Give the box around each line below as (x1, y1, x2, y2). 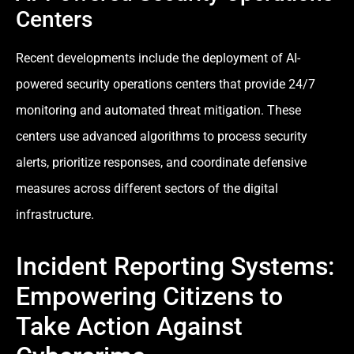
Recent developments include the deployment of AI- (16, 51, 300, 66)
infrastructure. (16, 207, 94, 223)
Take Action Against (16, 311, 243, 342)
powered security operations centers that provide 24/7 (16, 77, 315, 92)
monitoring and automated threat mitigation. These (16, 103, 301, 119)
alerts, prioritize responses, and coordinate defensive (16, 155, 307, 171)
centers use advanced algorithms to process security (16, 129, 307, 145)
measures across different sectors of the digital (16, 181, 278, 197)
